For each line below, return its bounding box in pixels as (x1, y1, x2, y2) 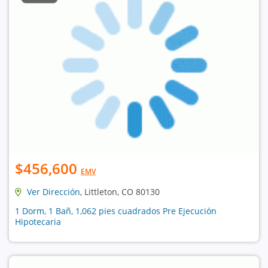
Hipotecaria (15, 215, 61, 227)
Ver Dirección (27, 185, 80, 197)
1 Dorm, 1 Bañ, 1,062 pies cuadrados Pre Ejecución (15, 205, 217, 217)
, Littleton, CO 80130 (80, 185, 160, 197)
